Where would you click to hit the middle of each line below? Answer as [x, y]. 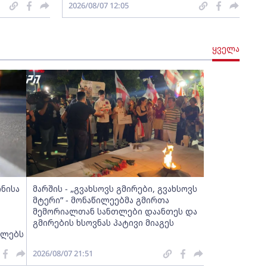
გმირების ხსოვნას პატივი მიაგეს [103, 223]
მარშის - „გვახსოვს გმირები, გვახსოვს [115, 189]
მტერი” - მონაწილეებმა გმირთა [101, 200]
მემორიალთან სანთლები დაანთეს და [115, 211]
